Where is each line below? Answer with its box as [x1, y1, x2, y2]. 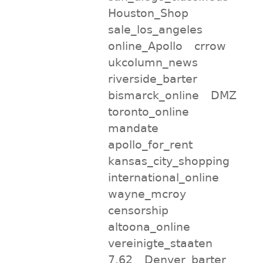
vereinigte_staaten [107, 236, 213, 249]
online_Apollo [107, 39, 183, 52]
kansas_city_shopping [107, 154, 230, 167]
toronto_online [107, 104, 189, 118]
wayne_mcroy [107, 187, 186, 200]
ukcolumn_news [107, 55, 198, 69]
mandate [107, 121, 159, 134]
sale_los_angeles [107, 22, 203, 36]
